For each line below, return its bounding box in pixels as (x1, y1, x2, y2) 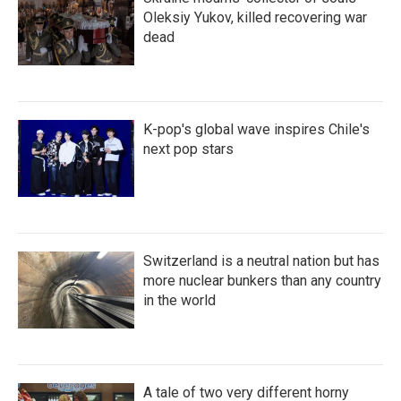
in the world (143, 292, 216, 309)
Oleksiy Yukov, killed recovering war (143, 9, 367, 26)
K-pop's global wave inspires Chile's (143, 121, 370, 138)
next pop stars (143, 141, 234, 158)
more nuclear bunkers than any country (143, 272, 381, 289)
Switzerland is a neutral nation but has (143, 252, 380, 269)
